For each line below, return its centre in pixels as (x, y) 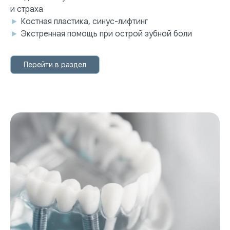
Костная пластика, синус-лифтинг (84, 22)
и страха (27, 9)
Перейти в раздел (55, 65)
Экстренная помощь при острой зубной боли (106, 34)
